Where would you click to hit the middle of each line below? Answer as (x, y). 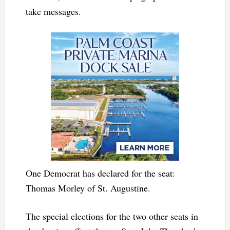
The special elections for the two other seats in (112, 216)
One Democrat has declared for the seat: (100, 173)
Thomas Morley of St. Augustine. (88, 188)
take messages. (53, 12)
